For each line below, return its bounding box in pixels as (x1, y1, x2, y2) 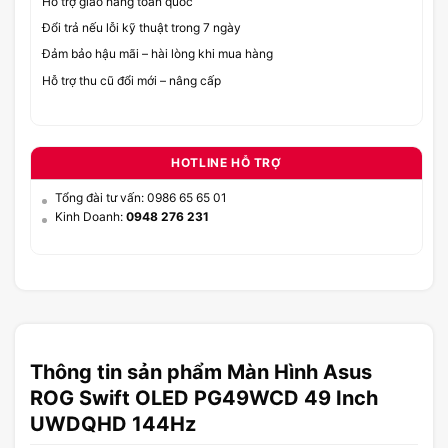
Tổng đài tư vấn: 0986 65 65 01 (55, 189, 227, 205)
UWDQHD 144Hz (30, 411, 196, 436)
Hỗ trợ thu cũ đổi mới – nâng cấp (42, 72, 221, 88)
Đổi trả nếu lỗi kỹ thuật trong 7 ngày (42, 20, 241, 36)
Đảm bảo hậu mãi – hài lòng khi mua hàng (42, 46, 273, 62)
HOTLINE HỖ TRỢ (171, 154, 282, 170)
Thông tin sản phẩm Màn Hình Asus (30, 359, 372, 384)
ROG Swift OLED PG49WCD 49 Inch (30, 385, 378, 410)
